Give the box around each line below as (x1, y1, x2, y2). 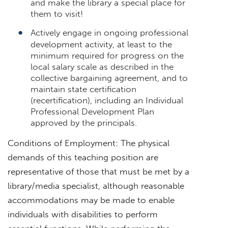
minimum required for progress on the (31, 50, 184, 61)
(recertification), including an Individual (31, 95, 183, 105)
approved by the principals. (31, 117, 137, 128)
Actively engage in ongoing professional (31, 27, 188, 38)
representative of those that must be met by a (8, 166, 189, 177)
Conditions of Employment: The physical (8, 137, 169, 148)
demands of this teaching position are (8, 152, 158, 162)
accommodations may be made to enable (8, 194, 175, 205)
